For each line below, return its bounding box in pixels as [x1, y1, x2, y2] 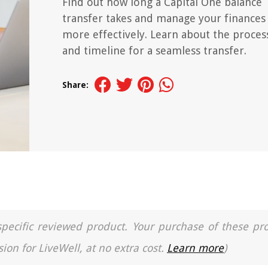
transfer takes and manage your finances [62, 12, 266, 25]
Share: [62, 80, 89, 90]
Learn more [167, 242, 224, 254]
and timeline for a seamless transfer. [62, 44, 246, 57]
